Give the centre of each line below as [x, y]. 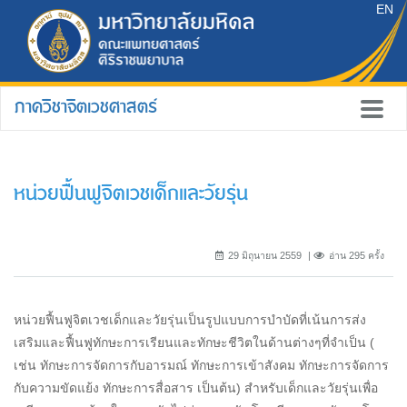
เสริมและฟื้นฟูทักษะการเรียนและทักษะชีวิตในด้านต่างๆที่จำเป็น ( [194, 342]
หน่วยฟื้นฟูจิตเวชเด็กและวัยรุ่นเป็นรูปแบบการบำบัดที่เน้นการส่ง [190, 319]
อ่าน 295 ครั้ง [357, 255]
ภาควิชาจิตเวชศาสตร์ [86, 107]
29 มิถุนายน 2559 [265, 255]
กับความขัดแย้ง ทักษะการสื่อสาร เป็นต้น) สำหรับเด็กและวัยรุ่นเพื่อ [196, 387]
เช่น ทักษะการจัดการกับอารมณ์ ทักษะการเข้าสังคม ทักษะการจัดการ [201, 365]
